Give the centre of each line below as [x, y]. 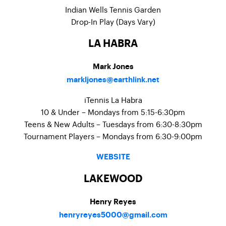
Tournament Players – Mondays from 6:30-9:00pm [113, 136]
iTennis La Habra [113, 100]
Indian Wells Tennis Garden [113, 9]
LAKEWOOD [113, 179]
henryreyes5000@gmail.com [113, 215]
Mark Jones [113, 67]
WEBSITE [113, 157]
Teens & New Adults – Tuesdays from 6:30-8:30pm [113, 124]
